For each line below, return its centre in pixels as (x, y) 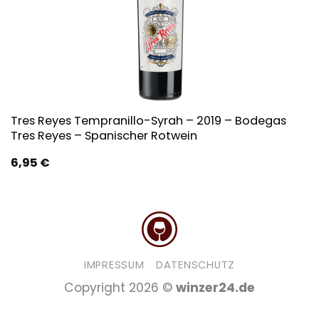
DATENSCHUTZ (196, 265)
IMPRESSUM (114, 265)
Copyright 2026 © (120, 288)
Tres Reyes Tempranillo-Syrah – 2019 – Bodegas (148, 121)
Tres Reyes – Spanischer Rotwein (104, 136)
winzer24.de (215, 288)
